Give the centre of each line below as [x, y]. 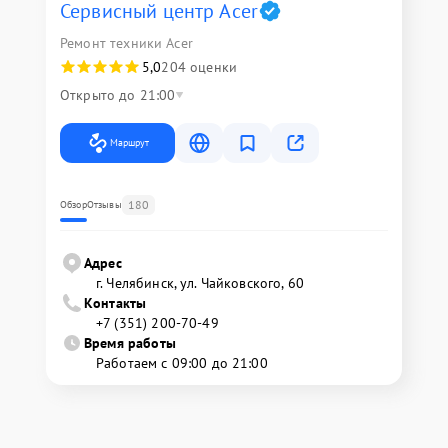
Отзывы [104, 205]
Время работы [130, 343]
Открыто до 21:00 [118, 95]
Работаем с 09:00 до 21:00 [182, 363]
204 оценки [199, 67]
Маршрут [129, 143]
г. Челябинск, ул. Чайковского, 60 [200, 283]
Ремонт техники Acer [126, 43]
